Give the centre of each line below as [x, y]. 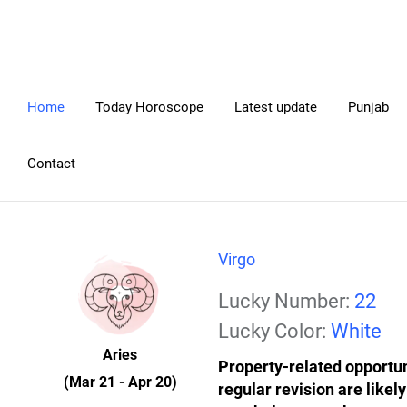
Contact [51, 164]
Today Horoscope [149, 107]
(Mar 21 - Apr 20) [120, 382]
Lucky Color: [274, 331]
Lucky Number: [286, 301]
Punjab [368, 107]
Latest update [276, 107]
